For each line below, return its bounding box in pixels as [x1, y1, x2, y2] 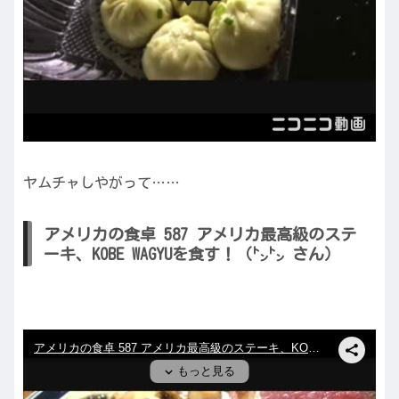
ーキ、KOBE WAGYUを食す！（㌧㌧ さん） [44, 245, 340, 262]
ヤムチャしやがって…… [23, 175, 180, 191]
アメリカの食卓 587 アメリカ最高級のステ [44, 225, 356, 242]
